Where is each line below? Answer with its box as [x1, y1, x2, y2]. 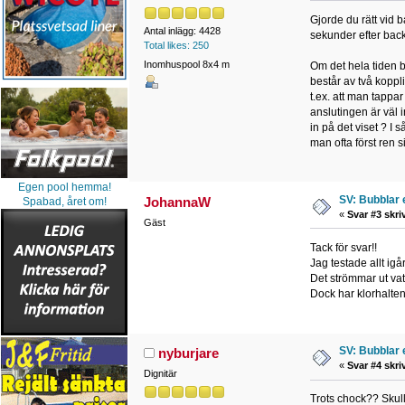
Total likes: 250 [143, 40, 209, 51]
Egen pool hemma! [17, 181, 111, 194]
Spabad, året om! [22, 195, 107, 209]
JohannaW [144, 193, 212, 210]
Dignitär [143, 368, 177, 380]
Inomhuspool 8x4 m [143, 59, 230, 71]
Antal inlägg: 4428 [143, 25, 221, 36]
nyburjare [158, 345, 220, 362]
